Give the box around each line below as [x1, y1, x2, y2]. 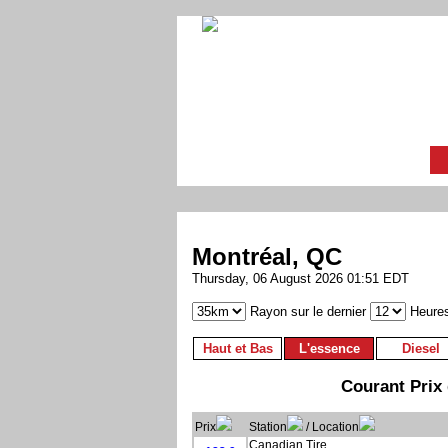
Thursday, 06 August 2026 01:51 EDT [192, 271, 409, 287]
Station [249, 419, 287, 434]
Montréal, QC [192, 243, 342, 271]
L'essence [298, 341, 360, 357]
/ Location [303, 419, 359, 434]
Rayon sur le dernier [246, 304, 370, 320]
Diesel [401, 341, 440, 357]
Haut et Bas [202, 341, 273, 357]
